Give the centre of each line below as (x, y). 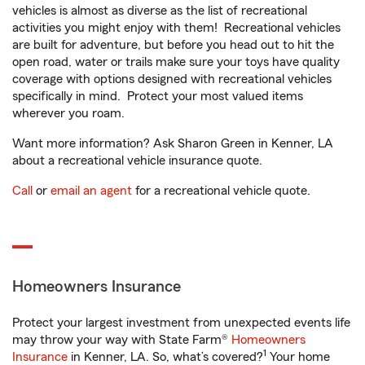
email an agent (91, 191)
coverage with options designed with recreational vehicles (172, 79)
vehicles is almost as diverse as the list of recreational (160, 11)
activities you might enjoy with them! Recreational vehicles (176, 28)
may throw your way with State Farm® (122, 340)
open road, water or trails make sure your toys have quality (176, 62)
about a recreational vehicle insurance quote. (137, 161)
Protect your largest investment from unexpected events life (181, 323)
